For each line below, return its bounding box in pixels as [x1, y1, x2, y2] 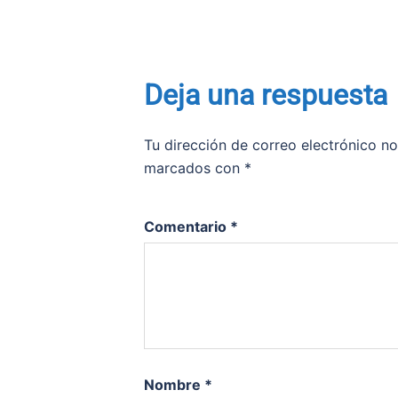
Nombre [144, 376, 204, 394]
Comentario [144, 218, 230, 236]
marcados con [144, 159, 244, 178]
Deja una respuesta [144, 78, 387, 113]
